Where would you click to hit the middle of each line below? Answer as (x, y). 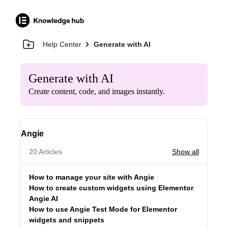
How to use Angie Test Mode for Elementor (103, 209)
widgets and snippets (67, 220)
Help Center (62, 44)
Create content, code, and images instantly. (97, 91)
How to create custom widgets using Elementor (111, 188)
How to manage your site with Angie (92, 177)
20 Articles (46, 152)
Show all (186, 152)
